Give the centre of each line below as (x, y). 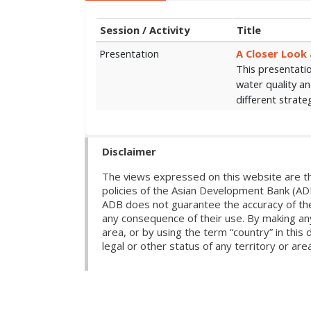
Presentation (129, 54)
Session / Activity (145, 30)
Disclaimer (129, 152)
